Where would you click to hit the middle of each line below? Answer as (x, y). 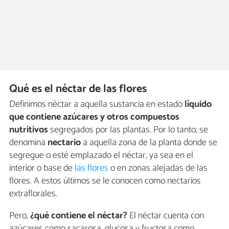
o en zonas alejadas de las (158, 168)
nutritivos (29, 130)
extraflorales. (33, 193)
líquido (198, 104)
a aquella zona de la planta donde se (149, 142)
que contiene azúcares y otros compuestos (94, 117)
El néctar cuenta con (166, 215)
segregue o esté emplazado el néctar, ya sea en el (101, 155)
